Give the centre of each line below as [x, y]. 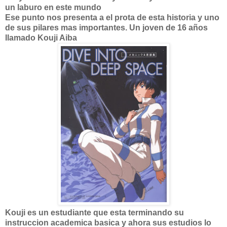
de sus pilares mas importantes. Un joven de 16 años [106, 28]
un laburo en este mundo [53, 7]
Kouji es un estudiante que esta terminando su [94, 213]
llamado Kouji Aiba [41, 38]
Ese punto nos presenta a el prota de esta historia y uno [112, 17]
